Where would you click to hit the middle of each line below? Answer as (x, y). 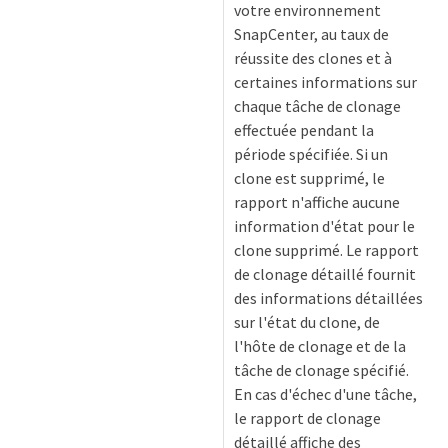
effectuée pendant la (304, 130)
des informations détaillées (328, 298)
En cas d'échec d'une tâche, (325, 394)
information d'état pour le (324, 226)
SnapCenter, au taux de (311, 34)
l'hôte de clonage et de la (320, 346)
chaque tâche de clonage (317, 106)
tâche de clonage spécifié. (321, 370)
